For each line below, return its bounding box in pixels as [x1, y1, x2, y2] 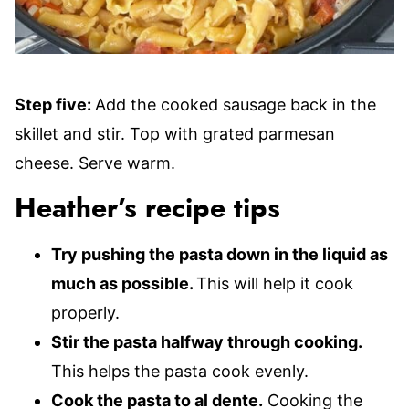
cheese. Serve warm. [15, 153, 175, 173]
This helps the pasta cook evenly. [51, 362, 309, 381]
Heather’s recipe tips [15, 195, 280, 223]
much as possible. [51, 274, 196, 293]
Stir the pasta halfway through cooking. [51, 332, 362, 351]
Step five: [15, 95, 95, 114]
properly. [51, 303, 120, 322]
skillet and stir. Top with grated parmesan [15, 124, 335, 143]
